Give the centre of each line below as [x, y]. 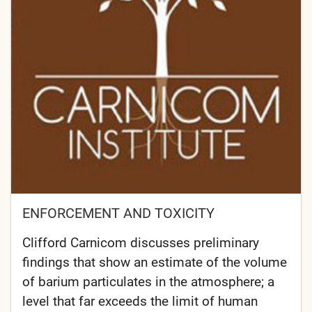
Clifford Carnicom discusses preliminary [141, 242]
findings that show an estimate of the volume [155, 262]
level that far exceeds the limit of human [140, 301]
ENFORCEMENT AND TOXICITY [118, 213]
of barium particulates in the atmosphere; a [148, 281]
